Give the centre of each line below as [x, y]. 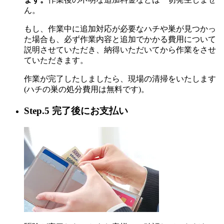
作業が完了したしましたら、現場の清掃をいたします [120, 79]
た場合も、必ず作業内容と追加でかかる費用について [120, 39]
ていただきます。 [56, 60]
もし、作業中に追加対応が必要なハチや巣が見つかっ [120, 29]
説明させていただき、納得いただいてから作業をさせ [120, 50]
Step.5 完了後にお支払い [76, 111]
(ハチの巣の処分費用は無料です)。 [86, 89]
